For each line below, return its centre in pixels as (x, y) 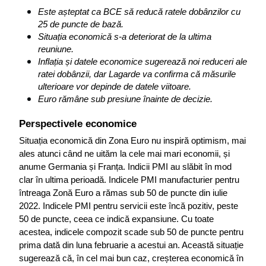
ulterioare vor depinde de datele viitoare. (115, 87)
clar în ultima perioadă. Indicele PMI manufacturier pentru (129, 180)
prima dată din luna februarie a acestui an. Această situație (131, 246)
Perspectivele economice (78, 124)
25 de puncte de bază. (81, 25)
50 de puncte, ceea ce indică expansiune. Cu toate (116, 219)
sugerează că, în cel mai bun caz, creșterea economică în (131, 259)
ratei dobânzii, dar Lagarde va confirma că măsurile (137, 75)
